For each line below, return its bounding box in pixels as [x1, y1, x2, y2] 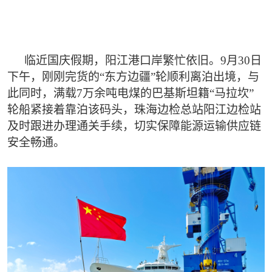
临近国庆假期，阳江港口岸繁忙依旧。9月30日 [24, 53, 262, 67]
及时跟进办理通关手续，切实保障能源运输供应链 [7, 119, 261, 132]
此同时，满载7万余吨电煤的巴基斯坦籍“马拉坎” [7, 86, 254, 100]
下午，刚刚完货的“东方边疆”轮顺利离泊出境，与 [7, 70, 259, 83]
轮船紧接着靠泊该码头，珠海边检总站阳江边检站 [7, 103, 261, 116]
